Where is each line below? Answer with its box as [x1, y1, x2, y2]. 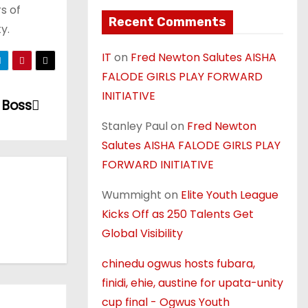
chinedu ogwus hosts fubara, [102, 256, 255, 272]
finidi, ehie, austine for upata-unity [102, 275, 283, 291]
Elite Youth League [181, 187, 278, 203]
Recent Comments [109, 14, 226, 30]
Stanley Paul [102, 118, 168, 134]
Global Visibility [102, 225, 183, 241]
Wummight [102, 187, 162, 203]
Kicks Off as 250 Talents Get [102, 206, 254, 222]
